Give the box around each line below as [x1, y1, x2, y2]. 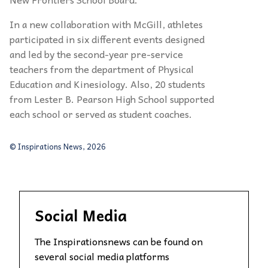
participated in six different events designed [10, 31, 205, 47]
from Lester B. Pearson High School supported [10, 90, 214, 106]
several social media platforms [35, 248, 169, 264]
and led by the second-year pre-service [10, 45, 183, 62]
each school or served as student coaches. [10, 105, 192, 121]
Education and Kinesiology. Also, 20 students [10, 75, 205, 92]
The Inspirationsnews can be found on [35, 233, 203, 249]
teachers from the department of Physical [10, 60, 194, 77]
